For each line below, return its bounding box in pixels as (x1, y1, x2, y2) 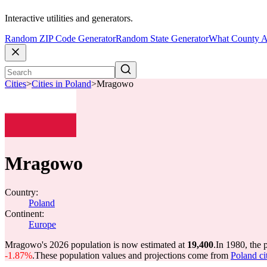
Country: (5, 187, 38, 197)
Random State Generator (116, 33, 209, 44)
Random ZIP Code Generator (5, 33, 116, 44)
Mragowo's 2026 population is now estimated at (5, 240, 187, 250)
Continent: (5, 209, 44, 219)
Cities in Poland (32, 79, 91, 89)
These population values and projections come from (35, 250, 231, 260)
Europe (29, 219, 56, 229)
